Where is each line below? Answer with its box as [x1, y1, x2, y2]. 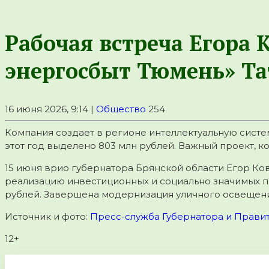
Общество [96, 103, 146, 115]
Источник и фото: [5, 210, 90, 222]
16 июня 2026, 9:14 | [5, 103, 96, 115]
